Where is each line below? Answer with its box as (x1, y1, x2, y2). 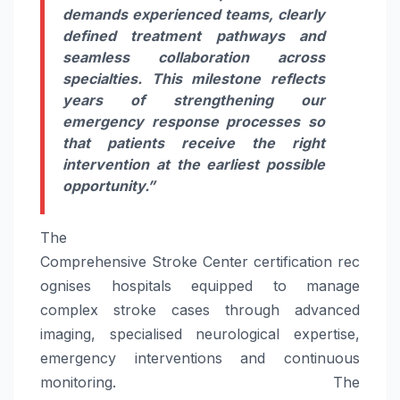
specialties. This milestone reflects (62, 70, 325, 88)
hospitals (111, 276, 171, 295)
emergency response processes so (62, 112, 325, 131)
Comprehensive (40, 252, 152, 271)
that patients (62, 134, 181, 153)
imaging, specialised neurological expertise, (40, 324, 360, 343)
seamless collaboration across (62, 48, 325, 67)
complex (40, 300, 113, 319)
